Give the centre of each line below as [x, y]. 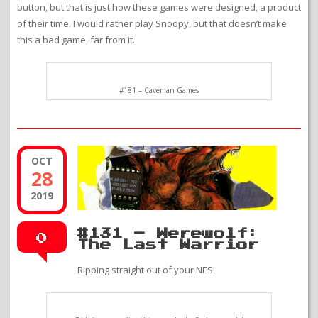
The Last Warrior [168, 245]
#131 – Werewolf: [168, 233]
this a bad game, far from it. [76, 40]
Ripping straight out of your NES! [146, 269]
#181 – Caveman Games [159, 91]
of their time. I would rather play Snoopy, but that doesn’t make [152, 24]
